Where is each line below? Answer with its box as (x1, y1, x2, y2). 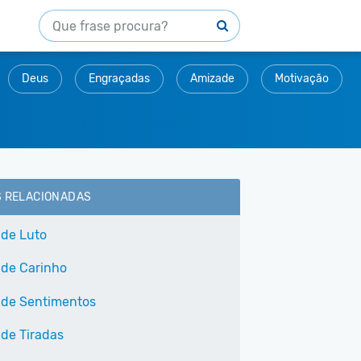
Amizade (190, 72, 234, 85)
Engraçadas (89, 72, 150, 85)
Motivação (275, 72, 329, 85)
